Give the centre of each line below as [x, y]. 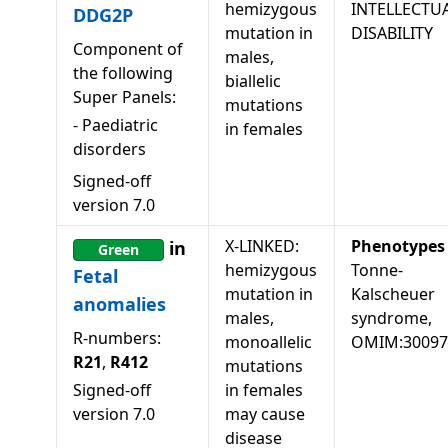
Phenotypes [398, 246]
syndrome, [391, 318]
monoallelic [268, 342]
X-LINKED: [262, 246]
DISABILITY [392, 33]
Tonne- [377, 270]
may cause [265, 414]
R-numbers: [117, 338]
